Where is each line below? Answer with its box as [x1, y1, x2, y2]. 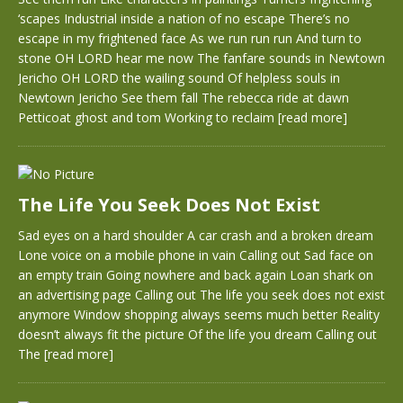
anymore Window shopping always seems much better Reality [18, 306, 380, 323]
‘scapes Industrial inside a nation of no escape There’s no [18, 10, 350, 27]
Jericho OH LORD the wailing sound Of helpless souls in [18, 69, 340, 86]
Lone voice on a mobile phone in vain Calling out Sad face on [18, 246, 373, 264]
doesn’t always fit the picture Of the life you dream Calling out [18, 326, 377, 343]
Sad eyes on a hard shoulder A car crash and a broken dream [18, 227, 373, 244]
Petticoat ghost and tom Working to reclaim [18, 109, 278, 126]
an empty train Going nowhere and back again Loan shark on [18, 266, 373, 283]
